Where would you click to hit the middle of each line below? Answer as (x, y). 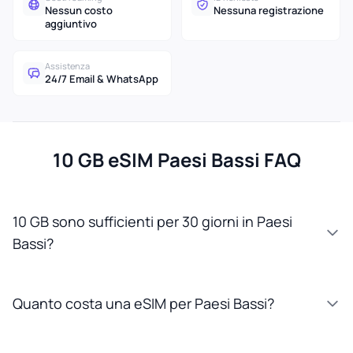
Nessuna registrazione (269, 10)
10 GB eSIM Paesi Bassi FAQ (176, 160)
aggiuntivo (71, 24)
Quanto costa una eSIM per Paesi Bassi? (143, 303)
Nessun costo (79, 10)
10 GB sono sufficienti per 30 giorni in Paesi (152, 221)
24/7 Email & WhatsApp (102, 79)
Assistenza (67, 66)
